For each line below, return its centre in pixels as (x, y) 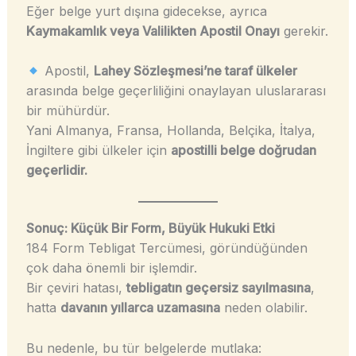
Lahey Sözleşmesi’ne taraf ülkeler (195, 71)
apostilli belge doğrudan (243, 151)
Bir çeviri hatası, (76, 288)
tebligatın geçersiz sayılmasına (218, 288)
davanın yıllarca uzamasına (140, 308)
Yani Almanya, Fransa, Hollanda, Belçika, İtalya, (170, 131)
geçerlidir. (56, 170)
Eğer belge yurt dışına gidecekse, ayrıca (146, 11)
